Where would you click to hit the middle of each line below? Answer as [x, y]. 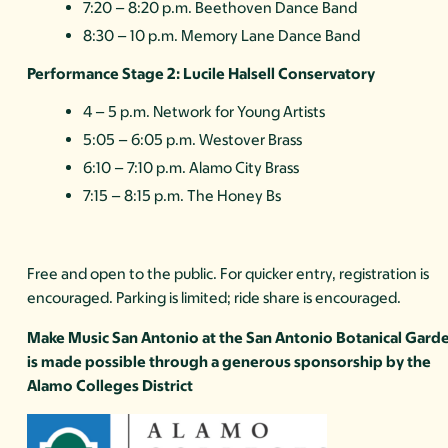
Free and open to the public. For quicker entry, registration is [228, 274]
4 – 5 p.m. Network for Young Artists [204, 112]
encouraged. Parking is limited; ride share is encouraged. [214, 298]
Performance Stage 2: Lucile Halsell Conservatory [201, 74]
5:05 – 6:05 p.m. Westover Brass [193, 140]
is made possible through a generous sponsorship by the [229, 362]
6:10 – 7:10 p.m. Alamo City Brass [191, 168]
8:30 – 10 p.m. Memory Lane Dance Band [222, 36]
